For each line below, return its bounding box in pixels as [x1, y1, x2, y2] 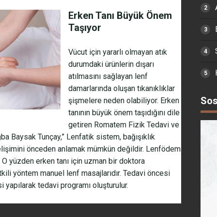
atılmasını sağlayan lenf [68, 72, 148, 81]
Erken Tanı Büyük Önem [68, 10, 172, 22]
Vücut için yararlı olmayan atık [68, 47, 167, 57]
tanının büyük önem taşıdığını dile [68, 108, 180, 118]
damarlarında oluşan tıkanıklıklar [68, 84, 175, 93]
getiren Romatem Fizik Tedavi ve [68, 120, 179, 130]
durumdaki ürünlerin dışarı [68, 60, 154, 69]
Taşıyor [68, 22, 101, 34]
